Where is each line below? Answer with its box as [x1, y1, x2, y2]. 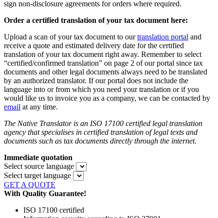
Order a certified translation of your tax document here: [4, 16, 188, 25]
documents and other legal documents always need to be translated [4, 68, 207, 76]
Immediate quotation [4, 153, 73, 162]
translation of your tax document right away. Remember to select [4, 50, 201, 59]
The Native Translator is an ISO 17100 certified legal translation [4, 119, 202, 128]
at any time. [20, 103, 58, 111]
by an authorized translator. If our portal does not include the [4, 76, 188, 85]
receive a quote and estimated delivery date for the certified [4, 41, 184, 50]
